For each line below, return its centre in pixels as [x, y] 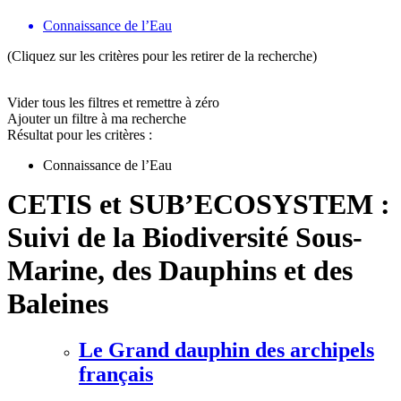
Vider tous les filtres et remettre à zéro [113, 103]
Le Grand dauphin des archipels [226, 350]
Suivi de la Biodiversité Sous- [185, 238]
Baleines [58, 304]
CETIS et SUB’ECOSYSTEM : [199, 205]
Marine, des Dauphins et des [180, 271]
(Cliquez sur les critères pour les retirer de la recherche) [162, 56]
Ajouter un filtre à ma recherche [97, 119]
